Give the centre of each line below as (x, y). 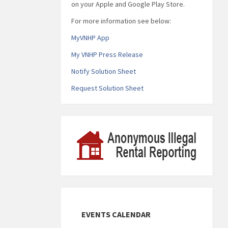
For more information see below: (121, 21)
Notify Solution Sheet (103, 71)
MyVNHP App (90, 37)
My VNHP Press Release (107, 54)
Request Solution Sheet (107, 88)
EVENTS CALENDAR (116, 214)
